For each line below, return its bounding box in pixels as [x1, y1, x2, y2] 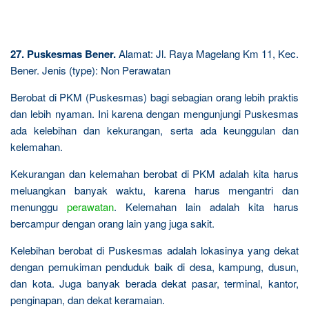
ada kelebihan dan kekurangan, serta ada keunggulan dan [10, 122, 299, 137]
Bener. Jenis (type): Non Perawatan [10, 62, 170, 77]
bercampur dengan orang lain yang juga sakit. [10, 215, 215, 230]
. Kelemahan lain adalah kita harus [114, 199, 299, 214]
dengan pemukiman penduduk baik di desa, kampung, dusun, [10, 259, 299, 274]
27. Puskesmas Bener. [10, 46, 116, 61]
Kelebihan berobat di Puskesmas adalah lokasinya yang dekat [10, 242, 299, 257]
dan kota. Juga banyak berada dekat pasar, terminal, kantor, [10, 275, 299, 290]
